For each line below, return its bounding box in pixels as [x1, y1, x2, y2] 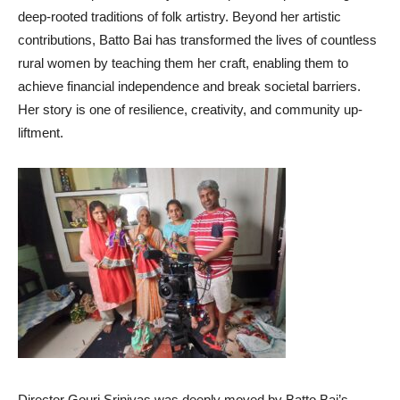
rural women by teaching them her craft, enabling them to [18, 55, 348, 71]
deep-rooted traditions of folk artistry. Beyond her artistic [18, 9, 341, 25]
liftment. [18, 125, 63, 141]
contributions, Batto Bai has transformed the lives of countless [18, 32, 377, 48]
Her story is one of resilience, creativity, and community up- [18, 102, 362, 118]
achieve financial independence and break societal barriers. [18, 79, 361, 95]
